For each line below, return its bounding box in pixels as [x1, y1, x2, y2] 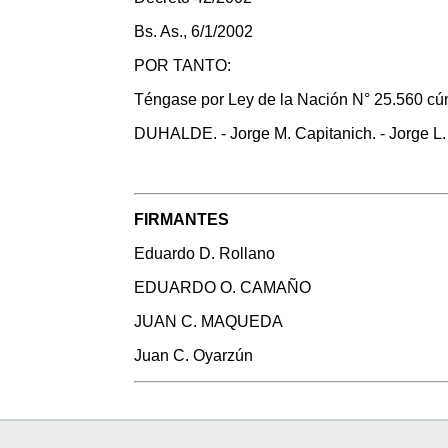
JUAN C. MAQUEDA [134, 312, 284, 330]
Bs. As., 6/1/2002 [134, 22, 254, 40]
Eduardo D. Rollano [134, 244, 276, 262]
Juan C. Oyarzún [134, 346, 254, 364]
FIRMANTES [134, 210, 230, 228]
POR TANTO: [134, 56, 232, 74]
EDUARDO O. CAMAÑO [134, 278, 312, 296]
